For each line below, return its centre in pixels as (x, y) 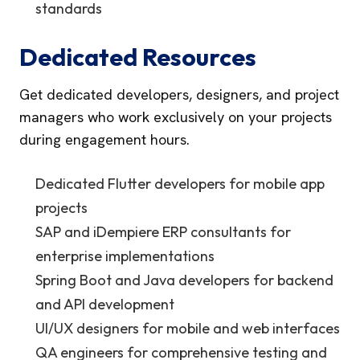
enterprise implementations (125, 256)
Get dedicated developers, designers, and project (179, 94)
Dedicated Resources (138, 57)
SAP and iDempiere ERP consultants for (163, 232)
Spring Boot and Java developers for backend (184, 280)
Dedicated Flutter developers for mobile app (180, 184)
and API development (105, 304)
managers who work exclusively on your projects (176, 117)
